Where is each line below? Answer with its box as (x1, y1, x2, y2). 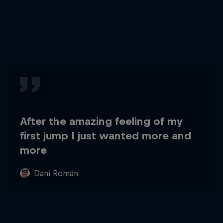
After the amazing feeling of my (20, 115, 183, 127)
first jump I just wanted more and (20, 129, 191, 141)
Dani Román (34, 168, 78, 178)
